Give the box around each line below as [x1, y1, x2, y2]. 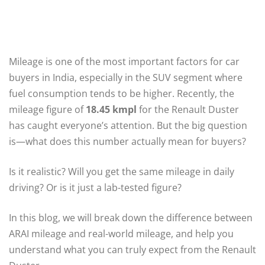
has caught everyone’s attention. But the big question [9, 118, 247, 132]
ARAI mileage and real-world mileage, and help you [9, 227, 234, 240]
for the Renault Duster [137, 102, 239, 116]
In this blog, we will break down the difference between [9, 211, 253, 224]
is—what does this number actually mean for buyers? [9, 134, 246, 148]
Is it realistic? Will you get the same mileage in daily [9, 164, 234, 178]
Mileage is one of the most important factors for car [9, 54, 240, 68]
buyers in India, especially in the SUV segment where [9, 70, 243, 84]
